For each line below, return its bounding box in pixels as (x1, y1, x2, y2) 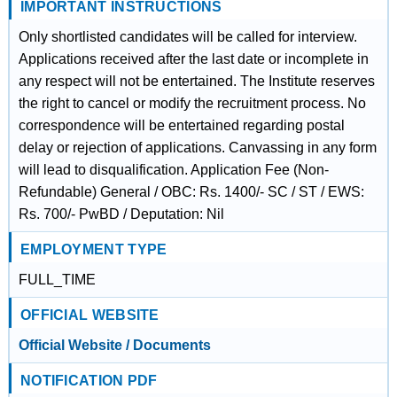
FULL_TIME (18, 272, 96, 287)
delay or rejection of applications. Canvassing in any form (18, 140, 377, 155)
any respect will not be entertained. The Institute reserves (18, 74, 375, 89)
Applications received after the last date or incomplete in (18, 51, 369, 66)
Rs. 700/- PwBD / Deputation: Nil (18, 206, 224, 222)
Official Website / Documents (18, 338, 211, 353)
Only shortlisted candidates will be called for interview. (18, 29, 357, 44)
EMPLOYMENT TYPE (19, 242, 167, 257)
